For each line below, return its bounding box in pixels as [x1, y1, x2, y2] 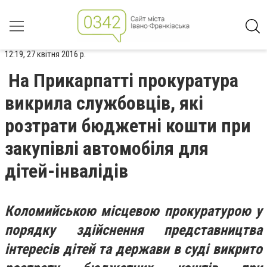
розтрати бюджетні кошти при [5, 114, 251, 137]
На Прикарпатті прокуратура [8, 69, 238, 92]
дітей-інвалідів [5, 160, 128, 182]
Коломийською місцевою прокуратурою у [5, 203, 262, 219]
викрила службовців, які [5, 92, 203, 114]
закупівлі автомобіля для [5, 137, 209, 160]
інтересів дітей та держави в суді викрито [5, 241, 262, 257]
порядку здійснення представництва [5, 222, 262, 238]
